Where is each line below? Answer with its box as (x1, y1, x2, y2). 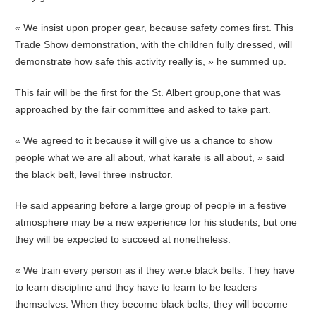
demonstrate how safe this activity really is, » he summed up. (15, 55, 287, 67)
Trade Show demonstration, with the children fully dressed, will (15, 38, 293, 50)
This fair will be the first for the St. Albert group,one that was (15, 86, 281, 98)
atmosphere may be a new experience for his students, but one (15, 216, 298, 228)
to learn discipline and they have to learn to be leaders (15, 281, 257, 293)
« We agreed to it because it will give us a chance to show (15, 134, 273, 146)
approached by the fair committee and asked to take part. (15, 103, 272, 115)
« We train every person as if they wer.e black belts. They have (15, 264, 296, 276)
